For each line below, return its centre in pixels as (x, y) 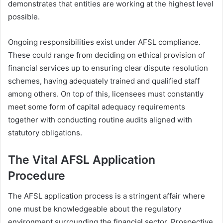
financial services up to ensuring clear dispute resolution (108, 68)
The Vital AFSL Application (82, 160)
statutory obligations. (45, 133)
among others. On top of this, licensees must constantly (106, 94)
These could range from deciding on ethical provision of (107, 55)
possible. (24, 17)
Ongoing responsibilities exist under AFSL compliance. (104, 42)
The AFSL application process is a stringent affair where (107, 196)
